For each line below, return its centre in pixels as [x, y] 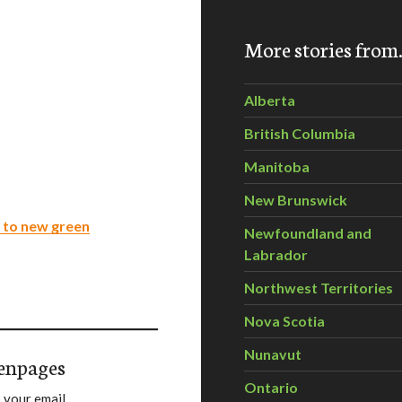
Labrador [276, 254]
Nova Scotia [284, 321]
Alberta [270, 100]
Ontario [271, 387]
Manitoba [277, 166]
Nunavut [273, 354]
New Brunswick [296, 200]
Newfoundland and [308, 233]
